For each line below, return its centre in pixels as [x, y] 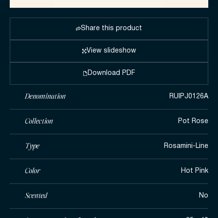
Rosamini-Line [186, 146]
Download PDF [111, 73]
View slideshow [111, 51]
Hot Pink [195, 171]
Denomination [45, 97]
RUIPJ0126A [189, 96]
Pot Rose [193, 121]
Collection [38, 121]
